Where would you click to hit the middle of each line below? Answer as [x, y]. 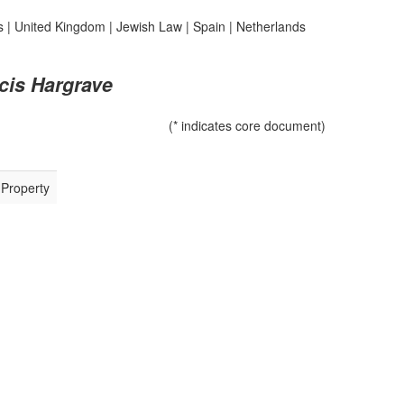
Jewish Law [149, 26]
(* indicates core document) [247, 125]
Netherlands [271, 26]
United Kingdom [60, 26]
